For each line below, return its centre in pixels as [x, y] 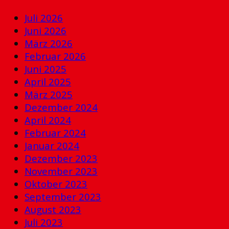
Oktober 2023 [56, 184]
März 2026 [49, 43]
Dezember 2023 [61, 158]
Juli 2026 [44, 17]
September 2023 [63, 196]
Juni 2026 [45, 30]
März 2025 [49, 94]
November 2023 [61, 171]
